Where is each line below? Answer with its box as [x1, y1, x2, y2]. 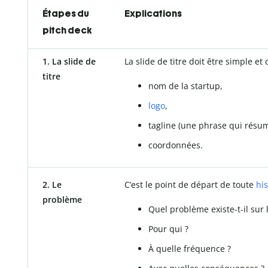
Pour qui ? [148, 223, 188, 234]
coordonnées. [148, 139, 203, 151]
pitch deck [42, 24, 92, 36]
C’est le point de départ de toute [124, 178, 256, 190]
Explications [124, 7, 182, 19]
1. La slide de [42, 55, 96, 67]
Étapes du [42, 7, 89, 19]
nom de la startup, [148, 80, 223, 92]
